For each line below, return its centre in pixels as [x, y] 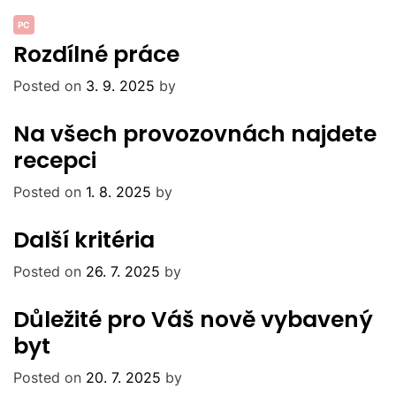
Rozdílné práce [96, 55]
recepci [55, 161]
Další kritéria [84, 240]
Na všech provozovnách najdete [195, 134]
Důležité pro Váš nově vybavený [193, 320]
